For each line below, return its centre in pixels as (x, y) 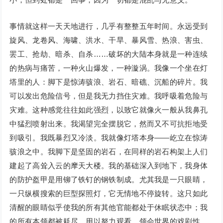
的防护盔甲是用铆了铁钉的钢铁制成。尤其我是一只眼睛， (109, 180)
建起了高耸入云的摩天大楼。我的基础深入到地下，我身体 (109, 166)
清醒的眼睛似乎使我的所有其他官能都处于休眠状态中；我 (109, 208)
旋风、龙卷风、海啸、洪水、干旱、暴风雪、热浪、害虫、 (109, 40)
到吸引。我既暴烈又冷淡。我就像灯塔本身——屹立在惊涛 (109, 138)
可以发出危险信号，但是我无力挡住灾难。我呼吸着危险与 (109, 96)
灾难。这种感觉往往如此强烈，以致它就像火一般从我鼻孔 (109, 110)
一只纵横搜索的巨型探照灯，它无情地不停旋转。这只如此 (109, 194)
